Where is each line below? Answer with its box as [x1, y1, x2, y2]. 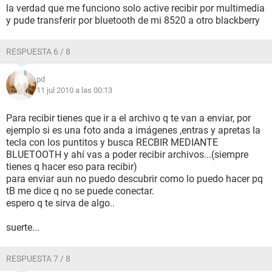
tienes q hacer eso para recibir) [6, 161, 137, 172]
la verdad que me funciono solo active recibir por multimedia [6, 2, 265, 14]
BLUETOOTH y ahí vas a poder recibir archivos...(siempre [6, 149, 248, 160]
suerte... [6, 222, 39, 233]
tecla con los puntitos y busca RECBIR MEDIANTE [6, 137, 218, 148]
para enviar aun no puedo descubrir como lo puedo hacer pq [6, 173, 263, 185]
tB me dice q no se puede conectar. [6, 185, 154, 197]
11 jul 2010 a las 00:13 [36, 86, 112, 95]
